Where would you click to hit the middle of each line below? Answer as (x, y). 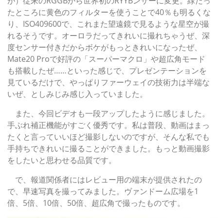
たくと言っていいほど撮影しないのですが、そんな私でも (109, 137)
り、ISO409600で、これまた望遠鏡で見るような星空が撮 (108, 24)
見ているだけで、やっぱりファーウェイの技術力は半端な (109, 82)
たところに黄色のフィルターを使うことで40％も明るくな (109, 12)
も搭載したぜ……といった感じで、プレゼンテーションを (107, 71)
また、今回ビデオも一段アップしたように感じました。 (109, 114)
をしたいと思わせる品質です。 (62, 160)
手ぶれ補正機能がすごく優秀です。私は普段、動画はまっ (109, 125)
